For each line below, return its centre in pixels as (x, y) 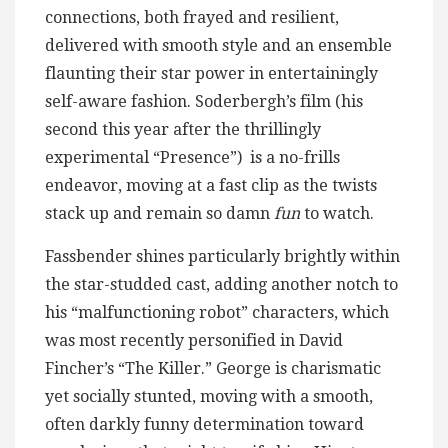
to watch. (339, 213)
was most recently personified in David (194, 340)
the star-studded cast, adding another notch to (221, 284)
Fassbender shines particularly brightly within (222, 256)
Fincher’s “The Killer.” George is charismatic (213, 368)
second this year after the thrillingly (183, 129)
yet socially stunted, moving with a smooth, (209, 396)
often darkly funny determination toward (204, 424)
